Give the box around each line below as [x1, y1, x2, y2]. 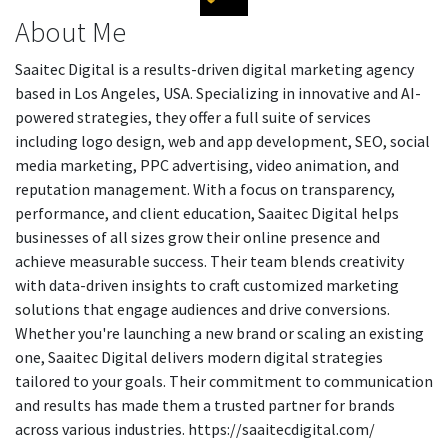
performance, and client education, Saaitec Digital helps [15, 203, 399, 223]
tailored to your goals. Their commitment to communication [15, 371, 433, 391]
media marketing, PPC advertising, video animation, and [15, 155, 399, 175]
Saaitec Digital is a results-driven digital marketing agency [15, 59, 414, 79]
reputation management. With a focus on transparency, [15, 179, 395, 199]
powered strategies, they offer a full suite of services [15, 107, 371, 127]
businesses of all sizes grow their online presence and [15, 227, 380, 247]
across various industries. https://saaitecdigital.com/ [15, 419, 375, 439]
